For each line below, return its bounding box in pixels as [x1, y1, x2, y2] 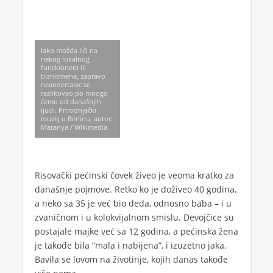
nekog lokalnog [40, 54, 90, 63]
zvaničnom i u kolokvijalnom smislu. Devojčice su [34, 211, 234, 223]
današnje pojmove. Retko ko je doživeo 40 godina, [34, 183, 236, 195]
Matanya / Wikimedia [40, 122, 107, 132]
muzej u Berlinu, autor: [40, 113, 113, 123]
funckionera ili [40, 62, 86, 72]
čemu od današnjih [40, 96, 101, 106]
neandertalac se [40, 79, 90, 89]
